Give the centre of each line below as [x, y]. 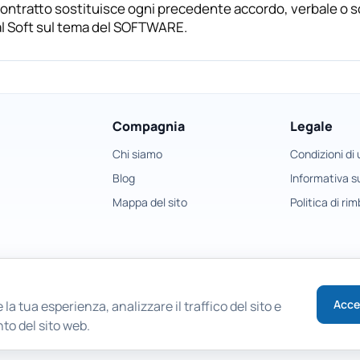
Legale [311, 126]
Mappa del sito [150, 202]
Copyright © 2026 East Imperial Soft [180, 338]
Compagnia [149, 126]
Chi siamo [138, 154]
